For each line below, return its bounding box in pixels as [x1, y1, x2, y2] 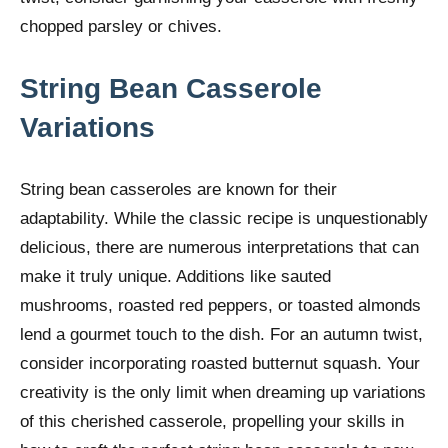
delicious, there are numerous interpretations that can [20, 238, 419, 258]
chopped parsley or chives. [20, 17, 222, 37]
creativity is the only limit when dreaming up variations [20, 383, 426, 403]
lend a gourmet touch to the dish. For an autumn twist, [20, 325, 423, 345]
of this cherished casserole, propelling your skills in [20, 412, 404, 432]
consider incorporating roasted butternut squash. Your [20, 354, 420, 374]
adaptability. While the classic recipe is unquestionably [20, 209, 428, 229]
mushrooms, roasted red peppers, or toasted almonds [20, 296, 421, 316]
